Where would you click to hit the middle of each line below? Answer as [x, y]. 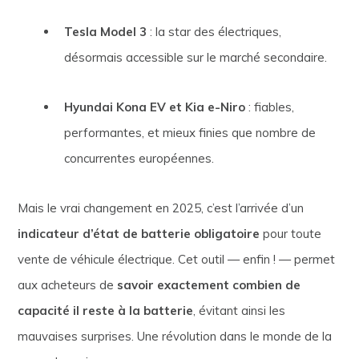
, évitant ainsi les [240, 311]
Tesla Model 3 [105, 32]
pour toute [291, 234]
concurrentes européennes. [139, 159]
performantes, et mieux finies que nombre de [190, 133]
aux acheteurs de [68, 285]
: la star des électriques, [214, 32]
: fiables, [269, 107]
